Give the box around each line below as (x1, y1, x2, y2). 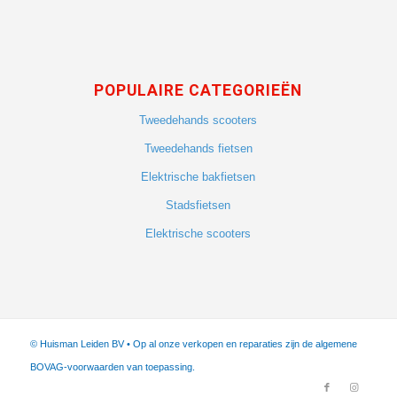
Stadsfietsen (166, 198, 231, 213)
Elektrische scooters (145, 227, 252, 241)
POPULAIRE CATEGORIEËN (94, 82, 303, 100)
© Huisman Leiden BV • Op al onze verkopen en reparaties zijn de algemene (29, 339, 357, 350)
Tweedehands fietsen (144, 142, 253, 156)
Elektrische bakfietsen (141, 170, 256, 184)
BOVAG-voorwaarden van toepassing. (29, 362, 195, 373)
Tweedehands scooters (139, 113, 258, 128)
